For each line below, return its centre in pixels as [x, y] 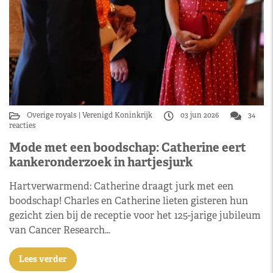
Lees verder [43, 259]
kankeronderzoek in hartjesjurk [101, 162]
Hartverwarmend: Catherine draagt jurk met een [121, 186]
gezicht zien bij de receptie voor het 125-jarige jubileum [135, 215]
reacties [23, 125]
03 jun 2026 [200, 115]
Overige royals [53, 115]
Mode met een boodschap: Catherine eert [128, 147]
